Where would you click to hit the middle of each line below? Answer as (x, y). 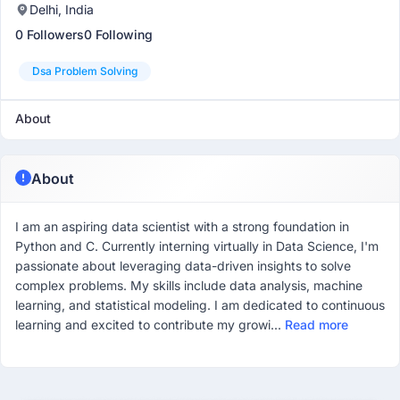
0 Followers (50, 34)
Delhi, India (62, 9)
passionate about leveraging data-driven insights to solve (183, 266)
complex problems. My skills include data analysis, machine (189, 285)
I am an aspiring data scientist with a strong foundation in (182, 226)
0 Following (118, 34)
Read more (317, 325)
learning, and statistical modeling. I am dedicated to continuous (200, 305)
